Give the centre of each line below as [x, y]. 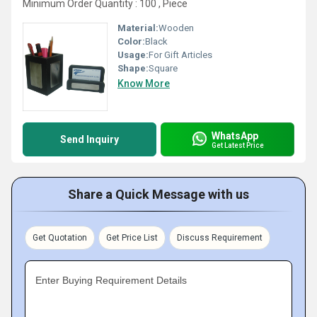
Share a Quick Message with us [158, 194]
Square [163, 68]
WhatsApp [235, 136]
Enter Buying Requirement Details [111, 280]
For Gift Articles [180, 55]
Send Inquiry [90, 139]
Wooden [176, 28]
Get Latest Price [238, 145]
